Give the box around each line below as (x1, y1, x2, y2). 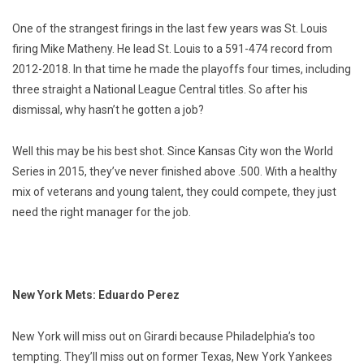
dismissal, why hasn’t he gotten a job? (12, 103, 204, 117)
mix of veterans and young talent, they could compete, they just (12, 185, 336, 199)
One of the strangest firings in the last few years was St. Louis (12, 22, 327, 36)
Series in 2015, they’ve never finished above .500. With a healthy (12, 165, 337, 179)
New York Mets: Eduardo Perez (12, 288, 180, 302)
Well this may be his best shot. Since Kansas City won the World (12, 145, 333, 158)
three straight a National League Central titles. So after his (12, 83, 308, 97)
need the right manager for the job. (12, 206, 191, 219)
